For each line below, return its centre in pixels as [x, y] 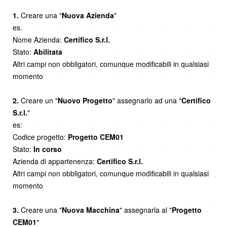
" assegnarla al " [146, 210]
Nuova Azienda [88, 15]
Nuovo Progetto [85, 101]
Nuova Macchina [91, 210]
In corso [48, 149]
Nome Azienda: [38, 40]
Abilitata [48, 52]
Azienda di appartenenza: [55, 161]
